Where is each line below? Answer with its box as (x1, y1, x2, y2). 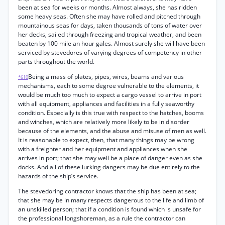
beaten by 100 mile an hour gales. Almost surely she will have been (18, 39, 205, 48)
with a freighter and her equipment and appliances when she (18, 145, 187, 153)
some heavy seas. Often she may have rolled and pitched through (18, 12, 200, 21)
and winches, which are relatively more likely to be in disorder (18, 118, 189, 126)
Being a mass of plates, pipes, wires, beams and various (28, 72, 184, 81)
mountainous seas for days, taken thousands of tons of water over (18, 21, 202, 30)
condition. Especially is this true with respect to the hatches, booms (18, 108, 204, 117)
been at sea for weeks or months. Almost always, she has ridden (18, 3, 197, 12)
